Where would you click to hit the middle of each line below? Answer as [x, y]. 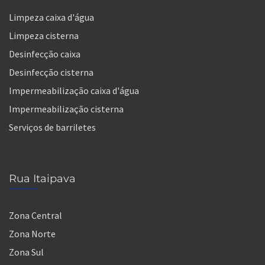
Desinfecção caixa [45, 54]
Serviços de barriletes [52, 127]
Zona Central [35, 215]
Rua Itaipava [42, 178]
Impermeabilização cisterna [66, 109]
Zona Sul [26, 252]
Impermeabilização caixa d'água [74, 90]
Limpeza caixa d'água [51, 17]
